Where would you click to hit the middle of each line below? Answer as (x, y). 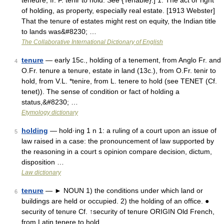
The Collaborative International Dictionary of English (92, 42)
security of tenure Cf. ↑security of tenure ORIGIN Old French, (118, 211)
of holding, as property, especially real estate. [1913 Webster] (118, 10)
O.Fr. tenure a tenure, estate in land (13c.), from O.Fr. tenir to (119, 70)
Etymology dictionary (50, 112)
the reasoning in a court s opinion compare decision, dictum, (117, 151)
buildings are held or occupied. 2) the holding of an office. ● (115, 201)
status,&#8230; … (50, 102)
